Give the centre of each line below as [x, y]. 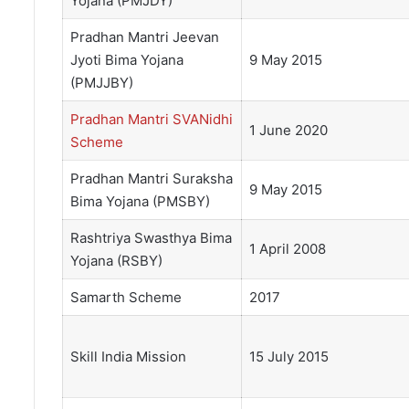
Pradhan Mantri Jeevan [144, 37]
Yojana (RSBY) [116, 261]
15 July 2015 [288, 357]
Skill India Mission [128, 357]
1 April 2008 [287, 249]
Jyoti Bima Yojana [126, 60]
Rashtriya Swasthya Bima [151, 238]
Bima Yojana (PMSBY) [140, 202]
